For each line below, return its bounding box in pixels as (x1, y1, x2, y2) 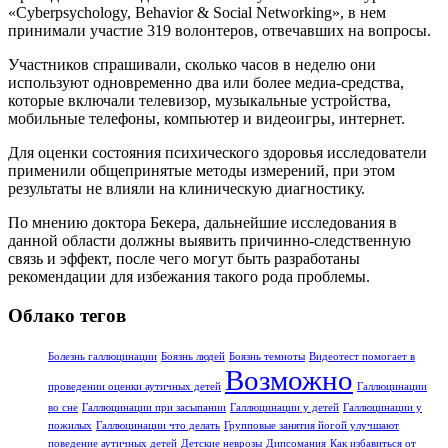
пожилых (48, 419, 92, 431)
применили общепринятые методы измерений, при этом (8, 162, 395, 180)
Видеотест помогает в (309, 350, 415, 362)
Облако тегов (8, 305, 126, 327)
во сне (48, 401, 78, 413)
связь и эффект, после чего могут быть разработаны (8, 250, 360, 268)
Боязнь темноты (229, 350, 305, 362)
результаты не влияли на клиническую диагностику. (8, 180, 365, 198)
